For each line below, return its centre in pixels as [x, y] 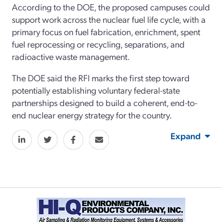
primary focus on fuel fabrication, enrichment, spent [106, 32]
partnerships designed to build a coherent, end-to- [105, 103]
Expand [186, 136]
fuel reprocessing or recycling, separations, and [98, 44]
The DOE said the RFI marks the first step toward [101, 78]
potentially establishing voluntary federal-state [96, 90]
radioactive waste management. [71, 56]
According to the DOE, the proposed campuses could [111, 7]
